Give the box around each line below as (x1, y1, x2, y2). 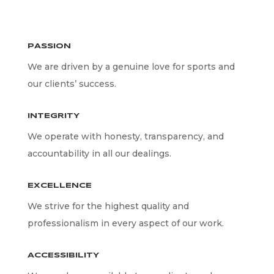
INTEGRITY (27, 113, 80, 119)
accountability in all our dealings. (27, 148, 171, 159)
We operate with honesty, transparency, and (27, 131, 224, 142)
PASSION (27, 43, 71, 50)
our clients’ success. (27, 78, 116, 89)
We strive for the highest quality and (27, 201, 189, 212)
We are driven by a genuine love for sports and (27, 61, 235, 72)
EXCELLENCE (27, 182, 92, 189)
